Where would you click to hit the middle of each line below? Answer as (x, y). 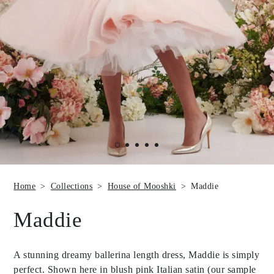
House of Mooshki (142, 186)
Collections (72, 186)
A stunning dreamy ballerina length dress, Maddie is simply (137, 254)
